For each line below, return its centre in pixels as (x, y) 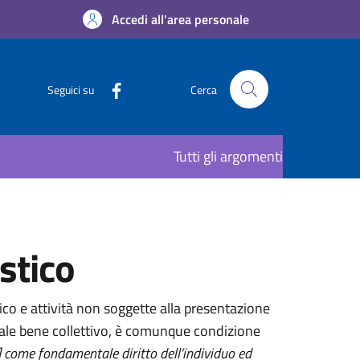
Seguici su (71, 89)
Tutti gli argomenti (228, 156)
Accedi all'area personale (180, 19)
